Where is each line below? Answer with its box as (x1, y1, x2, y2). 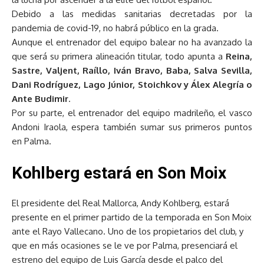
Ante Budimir (12, 93, 68, 104)
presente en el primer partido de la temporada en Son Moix (12, 211, 252, 223)
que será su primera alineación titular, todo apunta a (12, 50, 226, 62)
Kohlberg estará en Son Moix (12, 163, 226, 183)
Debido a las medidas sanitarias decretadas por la (12, 8, 252, 19)
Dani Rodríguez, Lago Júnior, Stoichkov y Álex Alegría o (12, 78, 252, 90)
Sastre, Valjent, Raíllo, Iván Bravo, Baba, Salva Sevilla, (12, 64, 252, 76)
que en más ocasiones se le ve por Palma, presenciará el (12, 239, 237, 251)
